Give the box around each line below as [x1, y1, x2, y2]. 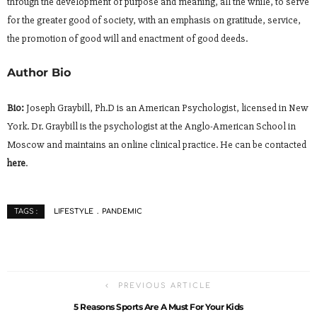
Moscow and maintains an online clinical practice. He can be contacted [7, 139, 306, 151]
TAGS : [14, 207, 38, 216]
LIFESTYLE [54, 207, 93, 215]
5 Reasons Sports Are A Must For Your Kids [74, 301, 243, 313]
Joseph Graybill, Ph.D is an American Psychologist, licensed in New [24, 102, 309, 115]
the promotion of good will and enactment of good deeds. [7, 33, 248, 45]
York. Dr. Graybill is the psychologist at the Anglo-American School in [7, 120, 296, 133]
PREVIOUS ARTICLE [118, 282, 212, 290]
